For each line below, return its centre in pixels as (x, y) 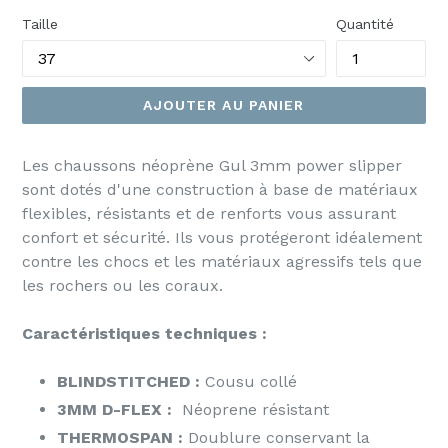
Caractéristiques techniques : (144, 333)
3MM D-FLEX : (117, 409)
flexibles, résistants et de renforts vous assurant (209, 213)
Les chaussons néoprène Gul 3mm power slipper (212, 165)
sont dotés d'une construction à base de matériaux (220, 189)
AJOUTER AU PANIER (224, 105)
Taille (40, 24)
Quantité (365, 24)
